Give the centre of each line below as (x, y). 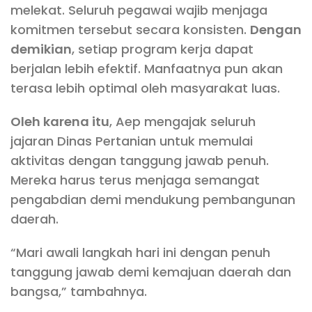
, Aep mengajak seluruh (182, 121)
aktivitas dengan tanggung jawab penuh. (140, 160)
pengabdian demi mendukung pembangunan (153, 199)
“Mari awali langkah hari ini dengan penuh (140, 252)
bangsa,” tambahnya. (79, 291)
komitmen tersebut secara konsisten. (130, 29)
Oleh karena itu (60, 121)
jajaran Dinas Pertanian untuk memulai (132, 141)
